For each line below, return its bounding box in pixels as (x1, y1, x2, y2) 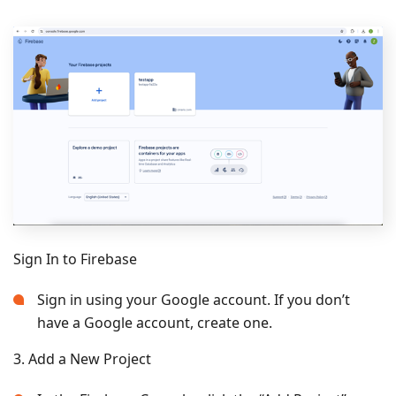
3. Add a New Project (13, 348, 151, 369)
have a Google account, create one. (37, 312, 272, 332)
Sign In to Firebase (13, 248, 137, 269)
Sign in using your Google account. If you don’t (37, 289, 350, 309)
